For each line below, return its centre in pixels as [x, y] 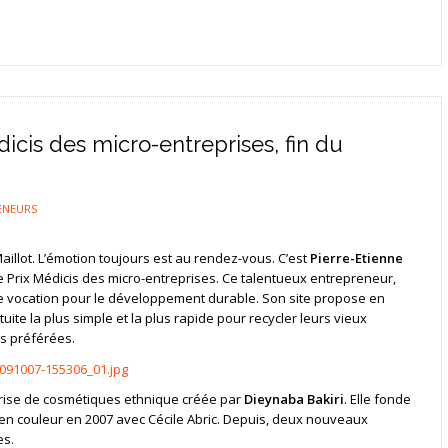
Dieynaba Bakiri [293, 399]
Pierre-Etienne [356, 257]
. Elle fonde [377, 399]
